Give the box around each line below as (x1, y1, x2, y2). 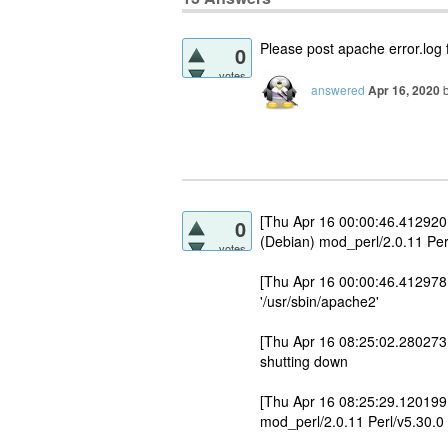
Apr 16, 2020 (368, 80, 440, 99)
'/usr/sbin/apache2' (260, 290, 379, 311)
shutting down (260, 350, 348, 371)
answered (311, 80, 365, 98)
